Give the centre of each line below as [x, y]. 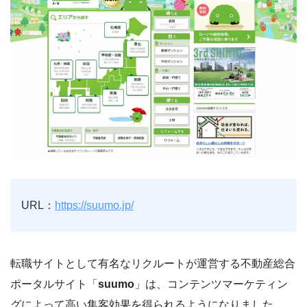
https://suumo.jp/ [94, 206]
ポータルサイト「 [54, 284]
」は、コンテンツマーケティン [211, 284]
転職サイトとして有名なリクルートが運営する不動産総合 [153, 264]
